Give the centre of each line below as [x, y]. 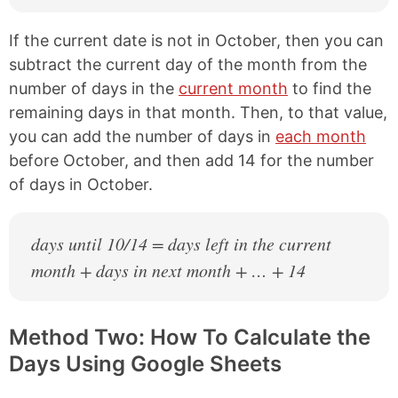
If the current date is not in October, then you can [196, 41]
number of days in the [94, 89]
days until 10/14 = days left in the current [181, 244]
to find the [330, 89]
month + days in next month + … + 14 [168, 271]
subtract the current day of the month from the [188, 65]
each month [321, 137]
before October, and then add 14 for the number [191, 161]
